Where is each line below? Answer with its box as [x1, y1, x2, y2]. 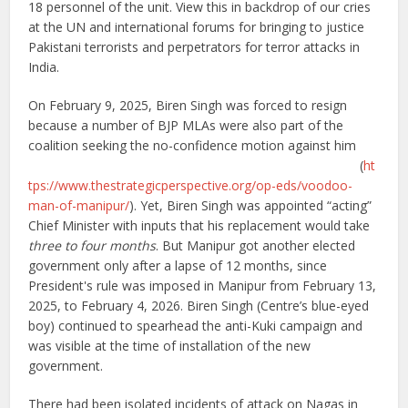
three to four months [28, 237, 157, 255]
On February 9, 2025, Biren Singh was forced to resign [28, 97, 348, 115]
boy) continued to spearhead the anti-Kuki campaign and [28, 317, 363, 335]
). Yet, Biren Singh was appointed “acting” [129, 197, 372, 215]
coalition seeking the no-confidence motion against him [28, 137, 357, 155]
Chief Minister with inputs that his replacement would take [28, 217, 371, 235]
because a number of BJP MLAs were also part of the [28, 117, 344, 135]
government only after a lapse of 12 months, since [28, 257, 328, 275]
